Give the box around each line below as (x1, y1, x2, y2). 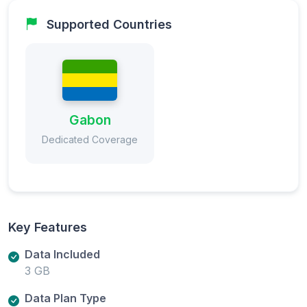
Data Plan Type (25, 291, 106, 305)
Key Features (8, 219, 87, 234)
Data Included (25, 247, 100, 261)
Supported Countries (47, 16, 172, 32)
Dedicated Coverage (42, 133, 138, 145)
